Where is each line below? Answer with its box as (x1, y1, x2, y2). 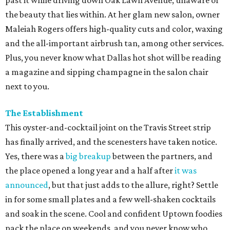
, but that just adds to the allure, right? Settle (48, 180, 218, 190)
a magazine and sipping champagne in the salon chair (5, 67, 208, 78)
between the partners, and (111, 151, 213, 162)
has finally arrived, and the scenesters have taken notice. (5, 137, 217, 147)
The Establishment (5, 108, 83, 119)
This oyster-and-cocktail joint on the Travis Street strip (5, 122, 211, 133)
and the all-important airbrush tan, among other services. (5, 38, 224, 49)
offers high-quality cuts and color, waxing (64, 24, 223, 34)
